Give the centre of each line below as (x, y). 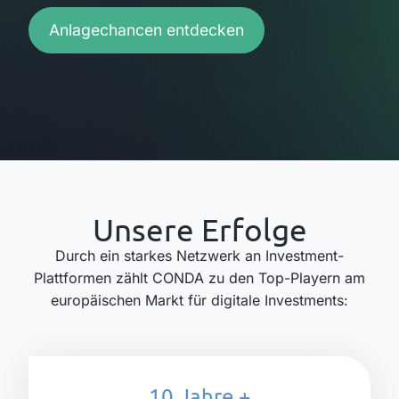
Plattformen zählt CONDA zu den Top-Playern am (199, 277)
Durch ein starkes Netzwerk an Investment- (199, 255)
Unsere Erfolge (199, 229)
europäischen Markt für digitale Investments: (199, 300)
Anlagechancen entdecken (147, 30)
